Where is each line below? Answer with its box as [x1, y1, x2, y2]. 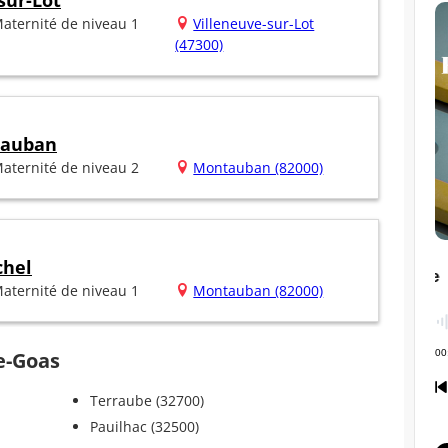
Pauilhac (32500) [89, 417, 199, 437]
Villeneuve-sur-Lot [193, 14, 315, 34]
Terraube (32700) [89, 391, 204, 411]
